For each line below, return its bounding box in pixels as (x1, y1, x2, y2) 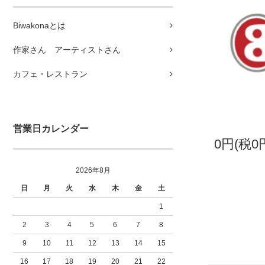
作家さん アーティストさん (13, 45, 121, 54)
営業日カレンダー (13, 124, 89, 134)
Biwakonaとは (13, 21, 66, 30)
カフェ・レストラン (13, 69, 88, 79)
